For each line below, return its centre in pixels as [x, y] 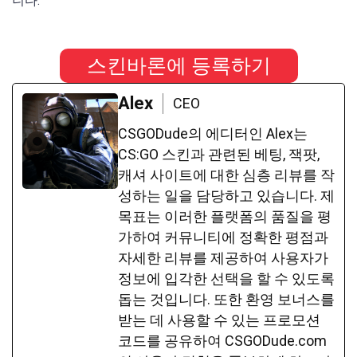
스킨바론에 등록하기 [178, 65]
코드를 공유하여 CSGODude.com [222, 340]
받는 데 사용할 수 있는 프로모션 [219, 320]
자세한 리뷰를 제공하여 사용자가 [223, 257]
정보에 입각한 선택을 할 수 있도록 [226, 278]
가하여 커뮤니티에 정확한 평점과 [223, 237]
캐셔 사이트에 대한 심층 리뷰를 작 [226, 175]
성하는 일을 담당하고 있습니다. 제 [226, 195]
